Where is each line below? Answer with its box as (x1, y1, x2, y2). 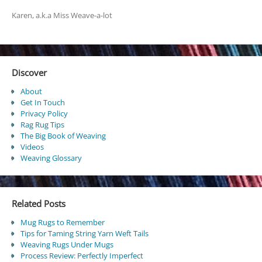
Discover (11, 66, 47, 78)
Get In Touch (20, 97, 65, 108)
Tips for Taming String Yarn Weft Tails (20, 228, 149, 239)
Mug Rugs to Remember (20, 217, 105, 228)
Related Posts (11, 198, 65, 210)
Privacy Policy (20, 108, 68, 119)
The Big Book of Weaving (20, 130, 106, 142)
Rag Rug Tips (20, 119, 64, 130)
